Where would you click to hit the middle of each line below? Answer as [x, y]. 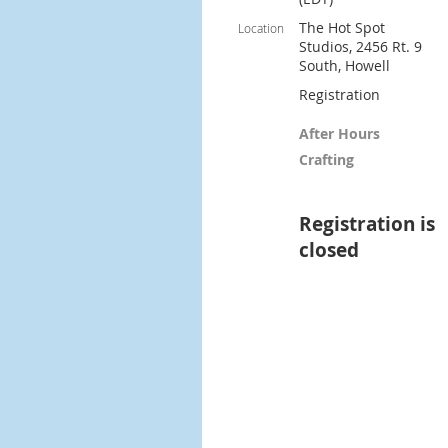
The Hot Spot [342, 27]
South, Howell [344, 65]
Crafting [326, 159]
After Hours [339, 133]
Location [261, 28]
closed [329, 250]
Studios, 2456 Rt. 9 [360, 46]
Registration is [367, 224]
